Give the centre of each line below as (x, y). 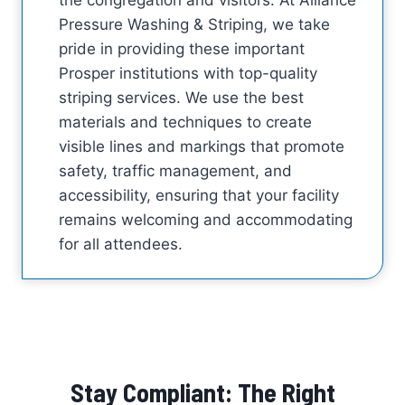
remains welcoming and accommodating (206, 219)
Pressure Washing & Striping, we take (194, 24)
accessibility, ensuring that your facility (199, 195)
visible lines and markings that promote (202, 146)
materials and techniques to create (185, 122)
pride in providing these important (182, 48)
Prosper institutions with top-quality (188, 73)
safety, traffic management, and (175, 170)
